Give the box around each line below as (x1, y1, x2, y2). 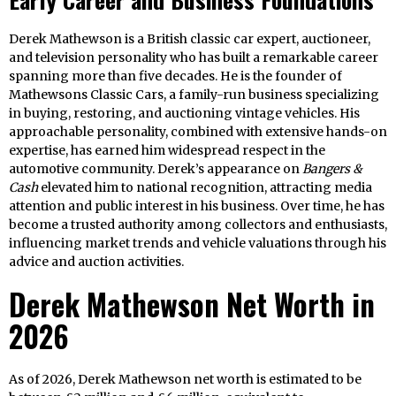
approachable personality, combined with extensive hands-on (9, 124, 387, 141)
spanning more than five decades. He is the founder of (9, 68, 342, 85)
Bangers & (302, 161, 362, 178)
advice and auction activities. (9, 254, 184, 270)
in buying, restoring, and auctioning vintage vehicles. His (9, 105, 360, 122)
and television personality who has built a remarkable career (9, 49, 378, 66)
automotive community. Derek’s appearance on (9, 161, 302, 178)
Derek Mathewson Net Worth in (9, 283, 375, 327)
